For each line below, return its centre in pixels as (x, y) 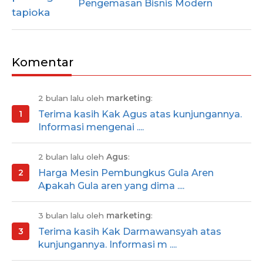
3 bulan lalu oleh (72, 216)
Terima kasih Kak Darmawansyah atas (130, 232)
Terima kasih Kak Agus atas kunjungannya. (140, 114)
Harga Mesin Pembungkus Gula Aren (126, 173)
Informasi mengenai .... (91, 127)
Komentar (43, 63)
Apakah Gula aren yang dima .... (111, 186)
